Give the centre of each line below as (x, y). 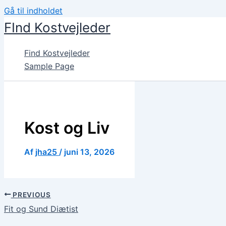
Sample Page (49, 66)
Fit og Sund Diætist (41, 209)
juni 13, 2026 (89, 152)
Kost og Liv (67, 128)
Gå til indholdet (33, 11)
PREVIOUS (31, 194)
